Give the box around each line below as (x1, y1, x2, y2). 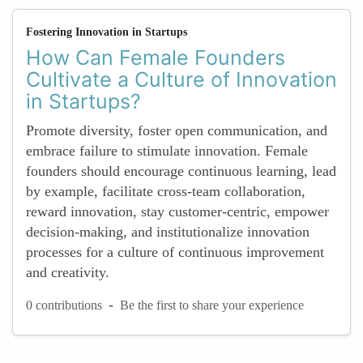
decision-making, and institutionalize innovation (26, 224, 310, 240)
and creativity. (26, 264, 109, 280)
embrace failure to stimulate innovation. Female (26, 143, 308, 159)
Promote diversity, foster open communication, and (26, 122, 327, 139)
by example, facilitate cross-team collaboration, (26, 183, 305, 199)
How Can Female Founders (26, 45, 285, 70)
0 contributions (26, 297, 102, 312)
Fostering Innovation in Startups (26, 26, 187, 38)
